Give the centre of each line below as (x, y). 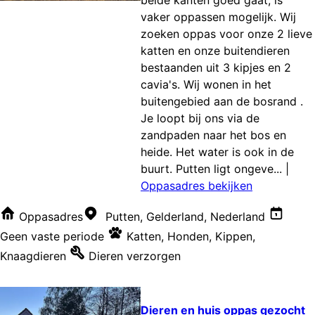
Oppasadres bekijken (197, 185)
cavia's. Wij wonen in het (206, 84)
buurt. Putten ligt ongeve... (211, 168)
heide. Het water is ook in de (217, 152)
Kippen (234, 236)
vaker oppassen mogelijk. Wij (218, 17)
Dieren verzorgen (135, 256)
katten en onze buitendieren (215, 50)
